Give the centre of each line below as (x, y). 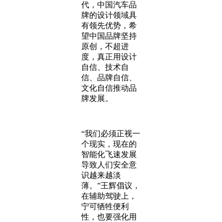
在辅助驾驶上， (109, 196)
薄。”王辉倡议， (111, 186)
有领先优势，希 (109, 26)
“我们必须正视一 (111, 134)
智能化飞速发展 (109, 154)
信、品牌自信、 (109, 78)
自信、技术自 (105, 67)
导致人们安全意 (109, 165)
